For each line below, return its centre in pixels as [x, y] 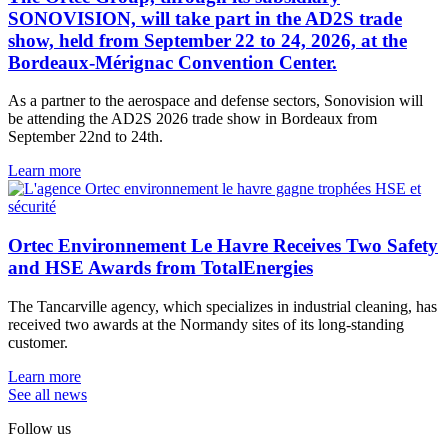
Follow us [39, 428]
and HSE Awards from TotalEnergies [160, 267]
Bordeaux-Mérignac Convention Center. [172, 62]
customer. [40, 342]
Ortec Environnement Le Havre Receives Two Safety [223, 245]
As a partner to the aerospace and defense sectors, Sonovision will [215, 101]
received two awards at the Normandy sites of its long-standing [206, 324]
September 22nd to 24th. [85, 137]
